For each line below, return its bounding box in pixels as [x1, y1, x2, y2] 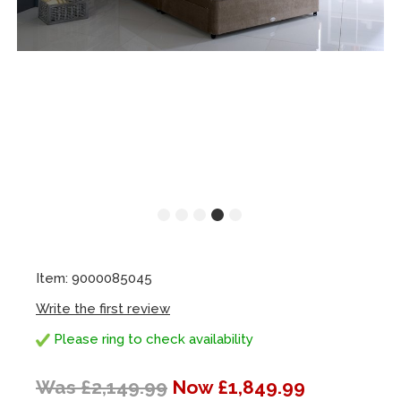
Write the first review [36, 300, 170, 317]
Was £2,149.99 [36, 375, 167, 398]
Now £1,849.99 [172, 375, 305, 398]
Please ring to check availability [50, 330, 253, 347]
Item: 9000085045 [36, 269, 152, 286]
